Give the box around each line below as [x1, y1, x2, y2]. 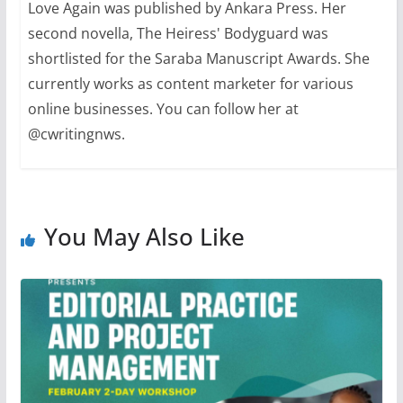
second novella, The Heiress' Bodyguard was [27, 22, 328, 43]
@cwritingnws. [27, 123, 125, 144]
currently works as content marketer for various [27, 73, 354, 94]
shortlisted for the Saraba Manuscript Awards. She [27, 48, 370, 68]
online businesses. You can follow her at [27, 98, 299, 119]
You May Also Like [43, 219, 245, 253]
